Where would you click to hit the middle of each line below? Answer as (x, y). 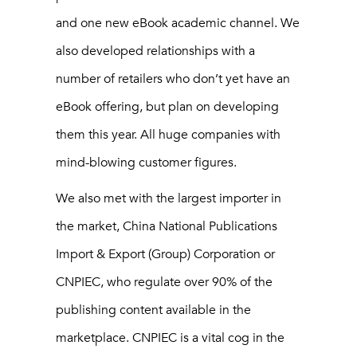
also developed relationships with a (155, 51)
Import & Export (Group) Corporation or (165, 254)
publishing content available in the (153, 310)
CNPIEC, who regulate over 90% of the (164, 282)
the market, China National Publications (167, 226)
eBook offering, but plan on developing (167, 106)
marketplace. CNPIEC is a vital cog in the (170, 337)
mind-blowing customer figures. (146, 162)
